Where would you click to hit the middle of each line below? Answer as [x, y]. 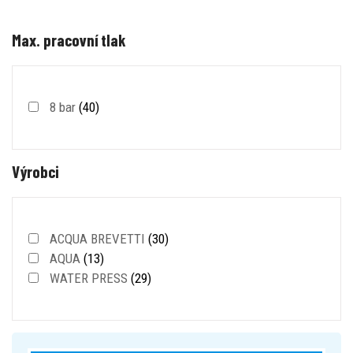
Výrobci [35, 171]
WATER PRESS [89, 278]
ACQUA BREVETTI [97, 238]
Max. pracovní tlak [69, 39]
